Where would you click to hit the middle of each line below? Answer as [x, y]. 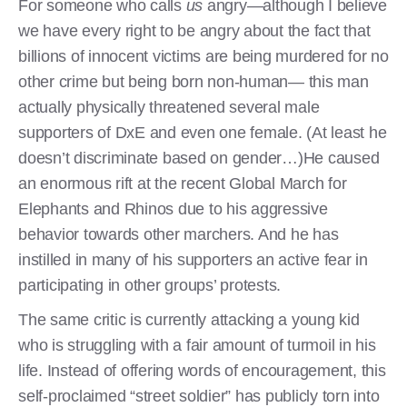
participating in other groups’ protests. [149, 285]
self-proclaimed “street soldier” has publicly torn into [199, 396]
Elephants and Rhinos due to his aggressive [173, 208]
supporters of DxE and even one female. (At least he [203, 132]
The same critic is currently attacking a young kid [189, 319]
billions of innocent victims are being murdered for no [203, 56]
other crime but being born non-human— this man [194, 81]
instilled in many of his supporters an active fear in [193, 259]
